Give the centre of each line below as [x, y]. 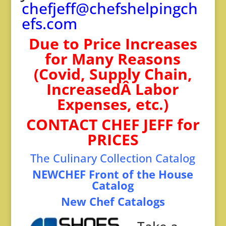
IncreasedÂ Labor [113, 89]
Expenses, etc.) [113, 104]
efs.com [49, 24]
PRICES [113, 140]
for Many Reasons [113, 59]
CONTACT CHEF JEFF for [113, 125]
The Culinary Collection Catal [107, 158]
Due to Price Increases [113, 44]
